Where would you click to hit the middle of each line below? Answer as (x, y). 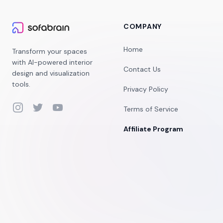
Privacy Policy (146, 89)
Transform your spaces (50, 51)
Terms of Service (151, 109)
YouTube (67, 107)
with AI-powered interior (52, 62)
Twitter (45, 107)
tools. (21, 84)
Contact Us (142, 69)
